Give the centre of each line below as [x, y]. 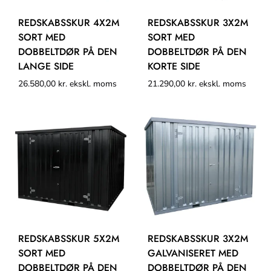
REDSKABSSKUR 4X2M [69, 22]
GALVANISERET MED [193, 253]
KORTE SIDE [174, 66]
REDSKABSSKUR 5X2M [69, 238]
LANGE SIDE [46, 66]
